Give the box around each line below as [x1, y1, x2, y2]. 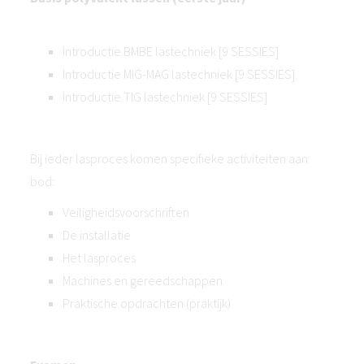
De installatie [63, 227, 131, 243]
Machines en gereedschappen [63, 272, 223, 288]
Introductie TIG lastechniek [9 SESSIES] [63, 89, 267, 105]
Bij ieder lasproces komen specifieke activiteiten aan [30, 150, 308, 167]
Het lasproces [63, 249, 136, 266]
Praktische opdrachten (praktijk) [63, 295, 231, 311]
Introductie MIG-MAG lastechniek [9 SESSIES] [63, 66, 295, 82]
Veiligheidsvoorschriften [63, 204, 189, 220]
